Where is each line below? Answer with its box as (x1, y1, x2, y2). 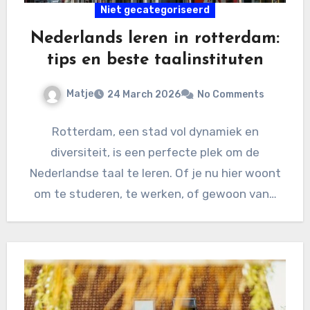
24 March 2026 (107, 89, 181, 101)
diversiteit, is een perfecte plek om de (51, 145, 259, 160)
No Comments (197, 89, 264, 101)
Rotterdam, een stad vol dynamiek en (51, 125, 259, 139)
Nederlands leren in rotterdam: (30, 30, 280, 48)
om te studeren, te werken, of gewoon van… (33, 187, 277, 201)
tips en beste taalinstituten (46, 52, 264, 69)
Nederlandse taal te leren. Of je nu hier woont (29, 166, 281, 181)
